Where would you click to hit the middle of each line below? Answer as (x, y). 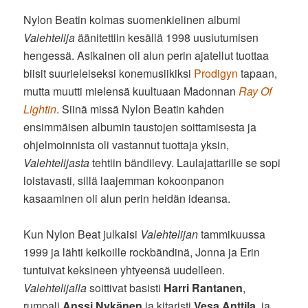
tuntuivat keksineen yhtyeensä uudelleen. (124, 270)
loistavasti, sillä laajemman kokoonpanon (124, 181)
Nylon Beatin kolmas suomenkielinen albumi (132, 20)
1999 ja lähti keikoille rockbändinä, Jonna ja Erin (142, 252)
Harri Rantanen (203, 288)
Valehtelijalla (55, 288)
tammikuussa (232, 234)
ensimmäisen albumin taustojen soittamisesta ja (140, 127)
